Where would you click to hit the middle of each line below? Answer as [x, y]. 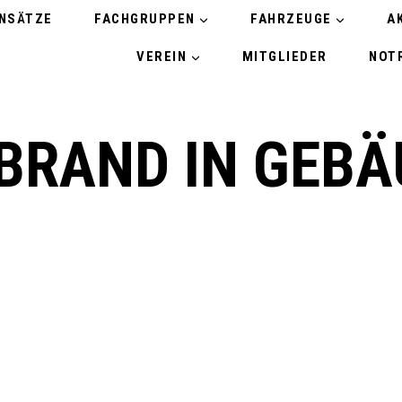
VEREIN [162, 57]
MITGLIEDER [284, 57]
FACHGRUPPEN [145, 19]
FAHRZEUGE [291, 19]
